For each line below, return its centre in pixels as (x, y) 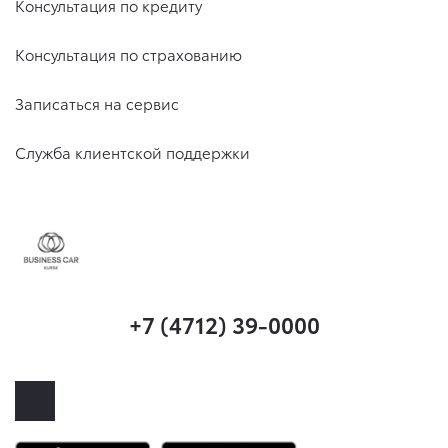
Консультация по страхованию (128, 54)
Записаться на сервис (97, 103)
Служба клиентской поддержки (132, 152)
